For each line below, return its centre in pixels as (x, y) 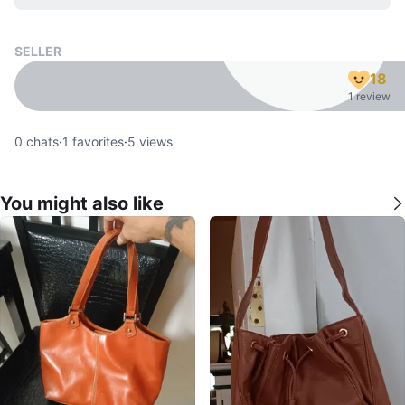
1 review (369, 96)
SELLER (38, 51)
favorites (96, 141)
